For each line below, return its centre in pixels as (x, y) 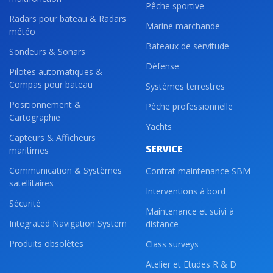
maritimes (29, 150)
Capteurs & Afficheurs (52, 137)
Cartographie (35, 117)
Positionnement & (45, 105)
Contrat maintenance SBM (198, 171)
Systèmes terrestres (185, 86)
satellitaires (31, 183)
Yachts (159, 126)
